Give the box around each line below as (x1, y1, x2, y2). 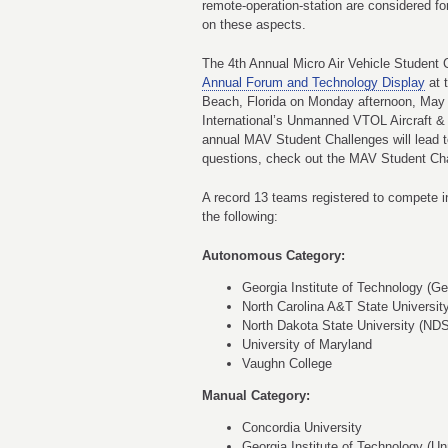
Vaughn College (242, 356, 332, 372)
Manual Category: (202, 388, 310, 404)
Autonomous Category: (202, 248, 353, 263)
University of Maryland (242, 337, 372, 353)
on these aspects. (202, 17, 306, 32)
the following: (202, 209, 278, 224)
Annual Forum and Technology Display (202, 75, 425, 90)
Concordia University (242, 420, 362, 436)
